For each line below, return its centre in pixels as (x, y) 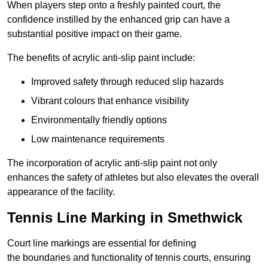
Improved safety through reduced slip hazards (127, 82)
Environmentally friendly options (99, 120)
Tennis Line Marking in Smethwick (125, 218)
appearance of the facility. (61, 192)
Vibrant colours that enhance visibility (110, 101)
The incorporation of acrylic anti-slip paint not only (112, 163)
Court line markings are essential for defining (102, 243)
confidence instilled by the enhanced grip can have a (118, 20)
